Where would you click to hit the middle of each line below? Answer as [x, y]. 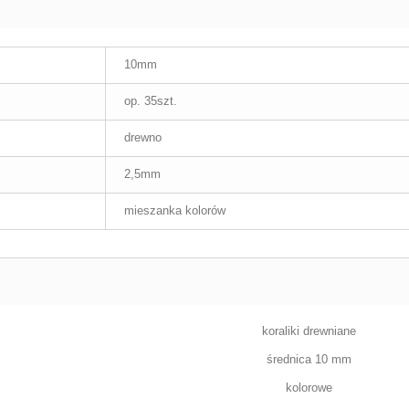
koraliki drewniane [309, 331]
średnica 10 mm [309, 359]
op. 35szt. [151, 101]
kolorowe [309, 388]
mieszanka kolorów [175, 210]
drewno [143, 137]
